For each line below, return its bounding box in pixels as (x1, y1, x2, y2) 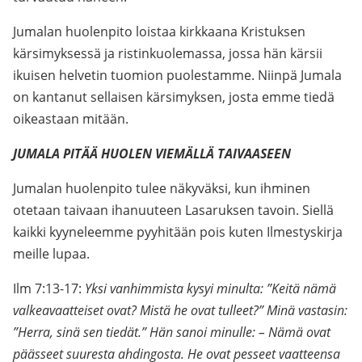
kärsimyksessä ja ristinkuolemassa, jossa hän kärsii (13, 44, 322, 62)
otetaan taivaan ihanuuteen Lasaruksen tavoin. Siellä (13, 201, 334, 219)
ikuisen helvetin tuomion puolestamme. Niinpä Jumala (13, 66, 342, 84)
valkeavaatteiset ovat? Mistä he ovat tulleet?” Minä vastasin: (13, 301, 347, 319)
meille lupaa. (13, 245, 90, 263)
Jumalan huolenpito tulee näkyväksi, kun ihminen (13, 179, 310, 197)
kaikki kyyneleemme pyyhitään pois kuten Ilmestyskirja (13, 223, 343, 241)
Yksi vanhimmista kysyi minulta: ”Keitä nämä (85, 280, 336, 297)
